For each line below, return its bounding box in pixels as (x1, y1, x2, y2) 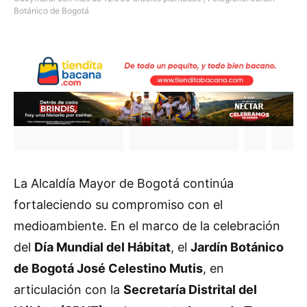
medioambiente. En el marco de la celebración (14, 219, 280, 234)
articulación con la (14, 282, 123, 297)
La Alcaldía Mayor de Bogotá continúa (14, 176, 234, 191)
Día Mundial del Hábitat (34, 240, 171, 255)
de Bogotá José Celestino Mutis (14, 261, 203, 276)
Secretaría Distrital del (123, 282, 257, 297)
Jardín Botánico (191, 240, 284, 255)
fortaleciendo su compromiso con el (14, 197, 223, 212)
